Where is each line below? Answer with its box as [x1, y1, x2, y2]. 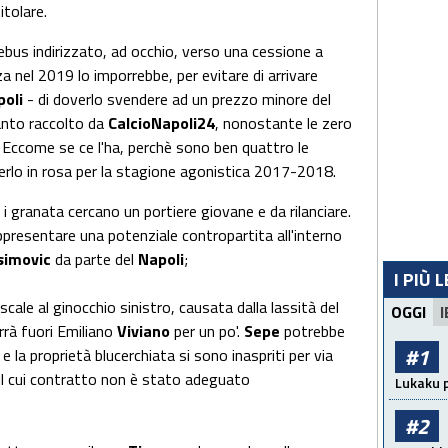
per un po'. [174, 319, 244, 343]
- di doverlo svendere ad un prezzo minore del [27, 87, 331, 111]
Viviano [117, 319, 174, 343]
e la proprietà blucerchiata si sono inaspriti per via [3, 343, 333, 367]
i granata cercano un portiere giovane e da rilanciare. [4, 199, 351, 223]
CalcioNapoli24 [108, 111, 215, 135]
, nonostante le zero [215, 111, 352, 135]
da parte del [55, 247, 138, 271]
